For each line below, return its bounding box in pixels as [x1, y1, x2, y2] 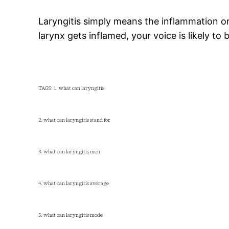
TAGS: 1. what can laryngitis [38, 85, 105, 92]
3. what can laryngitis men [38, 148, 101, 155]
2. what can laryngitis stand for [38, 117, 111, 124]
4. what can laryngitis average [38, 180, 109, 187]
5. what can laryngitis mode [38, 212, 103, 219]
